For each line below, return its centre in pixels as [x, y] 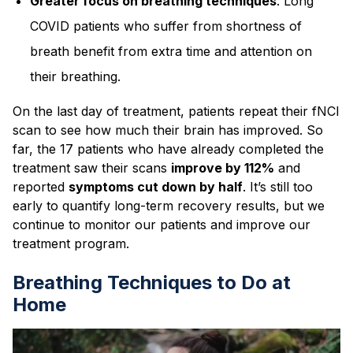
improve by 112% [223, 168]
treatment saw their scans [90, 168]
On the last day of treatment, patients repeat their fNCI [176, 111]
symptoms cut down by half [156, 187]
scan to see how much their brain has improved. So [168, 130]
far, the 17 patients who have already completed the [168, 149]
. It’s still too [278, 187]
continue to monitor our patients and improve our [162, 225]
